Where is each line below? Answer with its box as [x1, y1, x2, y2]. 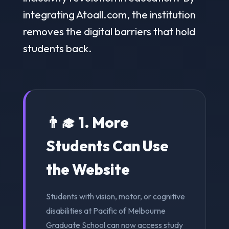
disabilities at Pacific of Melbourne [45, 205, 166, 216]
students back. [22, 41, 92, 55]
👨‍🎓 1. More [45, 112, 129, 131]
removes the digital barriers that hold [22, 24, 195, 38]
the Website [45, 159, 130, 178]
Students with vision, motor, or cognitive [45, 191, 185, 201]
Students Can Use [45, 136, 169, 155]
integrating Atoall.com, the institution [22, 7, 196, 21]
